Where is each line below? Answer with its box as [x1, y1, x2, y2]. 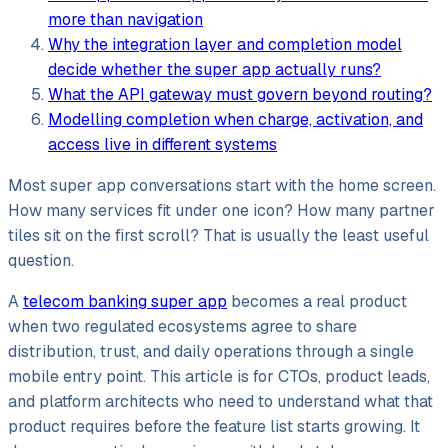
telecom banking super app [23, 290, 227, 312]
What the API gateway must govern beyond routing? [48, 83, 432, 105]
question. [8, 249, 74, 271]
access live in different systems [48, 133, 277, 155]
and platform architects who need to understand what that [8, 390, 433, 412]
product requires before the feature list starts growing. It [8, 415, 420, 437]
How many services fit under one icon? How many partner [8, 199, 435, 221]
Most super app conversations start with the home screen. [8, 174, 436, 196]
